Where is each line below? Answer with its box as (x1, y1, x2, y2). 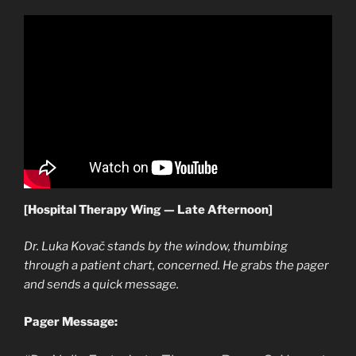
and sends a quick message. (24, 277, 179, 292)
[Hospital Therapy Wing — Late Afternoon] (24, 202, 273, 217)
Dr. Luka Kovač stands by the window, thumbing (24, 239, 288, 254)
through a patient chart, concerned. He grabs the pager (24, 258, 329, 273)
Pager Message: (24, 314, 118, 329)
